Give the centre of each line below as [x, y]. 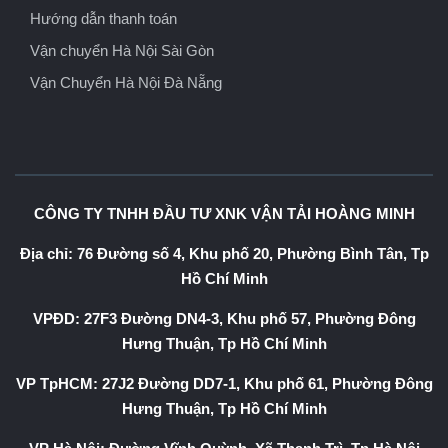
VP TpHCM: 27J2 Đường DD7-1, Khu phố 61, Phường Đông [224, 383]
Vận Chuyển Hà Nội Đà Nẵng [126, 82]
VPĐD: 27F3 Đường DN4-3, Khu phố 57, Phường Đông [224, 318]
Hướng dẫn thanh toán [103, 18]
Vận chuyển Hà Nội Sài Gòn [122, 50]
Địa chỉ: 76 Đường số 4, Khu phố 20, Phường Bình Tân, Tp [224, 253]
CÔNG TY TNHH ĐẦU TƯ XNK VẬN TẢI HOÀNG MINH [224, 213]
